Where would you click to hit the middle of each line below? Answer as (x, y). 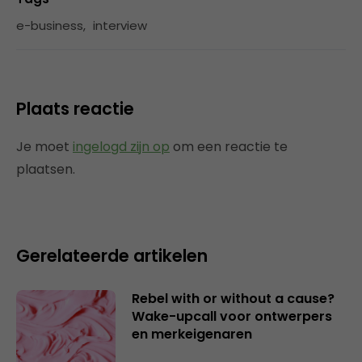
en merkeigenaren (192, 335)
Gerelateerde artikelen (112, 256)
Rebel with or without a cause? (233, 299)
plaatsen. (46, 170)
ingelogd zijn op (121, 147)
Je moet (44, 147)
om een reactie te (229, 147)
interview (120, 26)
